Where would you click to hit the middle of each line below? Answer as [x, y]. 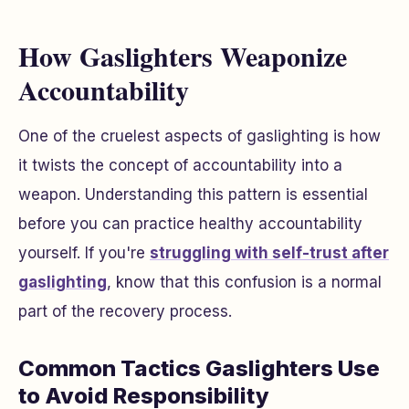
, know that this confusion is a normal [244, 282]
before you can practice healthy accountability [190, 224]
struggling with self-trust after [269, 253]
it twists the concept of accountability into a [180, 165]
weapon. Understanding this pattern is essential [193, 194]
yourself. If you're [84, 253]
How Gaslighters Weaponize [183, 56]
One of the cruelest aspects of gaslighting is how [199, 136]
